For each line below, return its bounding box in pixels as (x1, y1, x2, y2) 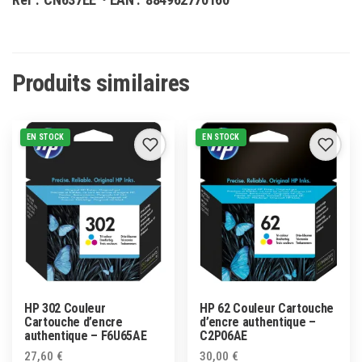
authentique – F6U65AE (24, 327, 147, 343)
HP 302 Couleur (24, 300, 106, 316)
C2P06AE (200, 327, 248, 343)
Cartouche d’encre (24, 314, 123, 330)
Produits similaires (12, 69, 190, 98)
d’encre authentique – (200, 314, 316, 330)
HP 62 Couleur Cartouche (200, 300, 335, 316)
